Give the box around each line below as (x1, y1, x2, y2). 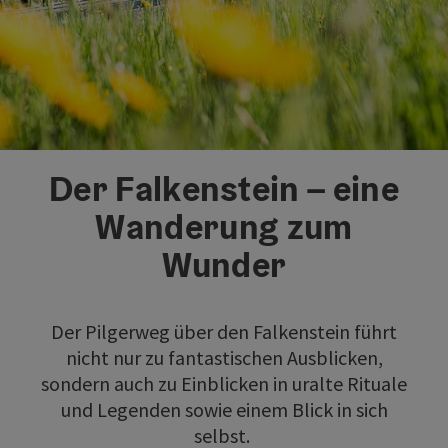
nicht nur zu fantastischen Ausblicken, (65, 344, 383, 370)
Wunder (161, 241, 287, 287)
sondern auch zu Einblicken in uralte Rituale (41, 370, 407, 396)
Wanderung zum (95, 203, 353, 249)
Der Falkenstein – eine (48, 165, 400, 211)
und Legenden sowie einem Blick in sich (60, 396, 388, 422)
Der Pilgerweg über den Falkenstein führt (51, 318, 397, 344)
